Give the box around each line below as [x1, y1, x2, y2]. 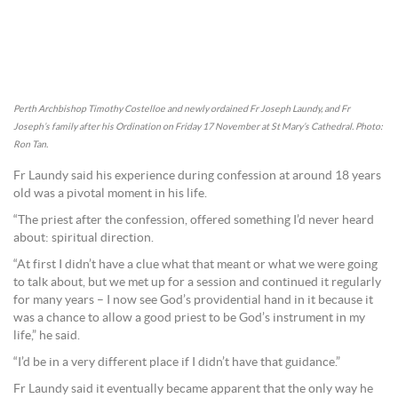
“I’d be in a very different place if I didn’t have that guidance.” [13, 355, 340, 369]
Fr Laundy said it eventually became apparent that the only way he [13, 382, 373, 395]
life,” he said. [13, 329, 80, 342]
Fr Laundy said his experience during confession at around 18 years [13, 169, 381, 182]
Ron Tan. [13, 139, 48, 150]
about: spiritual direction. [13, 231, 154, 244]
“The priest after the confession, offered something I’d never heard [13, 213, 374, 227]
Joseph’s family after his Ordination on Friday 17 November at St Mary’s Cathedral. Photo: [13, 122, 383, 132]
